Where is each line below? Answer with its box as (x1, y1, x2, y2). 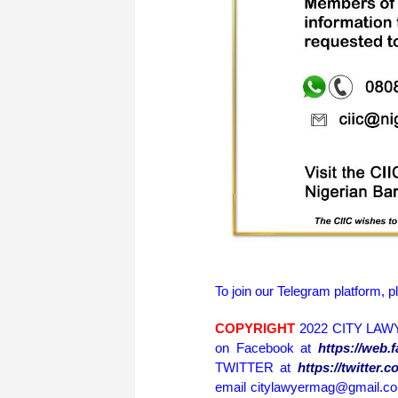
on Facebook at (215, 340, 319, 356)
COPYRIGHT (215, 321, 295, 337)
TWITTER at (215, 360, 298, 376)
